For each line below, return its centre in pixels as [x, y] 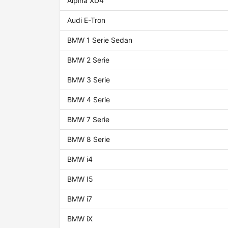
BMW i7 [80, 199]
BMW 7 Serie [89, 120]
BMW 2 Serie [89, 60]
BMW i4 [80, 159]
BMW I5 [80, 179]
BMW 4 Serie [89, 100]
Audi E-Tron [87, 20]
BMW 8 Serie [89, 139]
